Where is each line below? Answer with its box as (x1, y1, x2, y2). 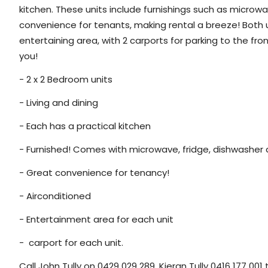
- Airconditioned (19, 190, 92, 202)
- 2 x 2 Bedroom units (19, 73, 113, 86)
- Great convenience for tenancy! (19, 166, 170, 179)
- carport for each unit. (19, 236, 124, 249)
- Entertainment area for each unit (19, 213, 174, 226)
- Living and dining (19, 96, 99, 109)
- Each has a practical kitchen (19, 120, 151, 132)
